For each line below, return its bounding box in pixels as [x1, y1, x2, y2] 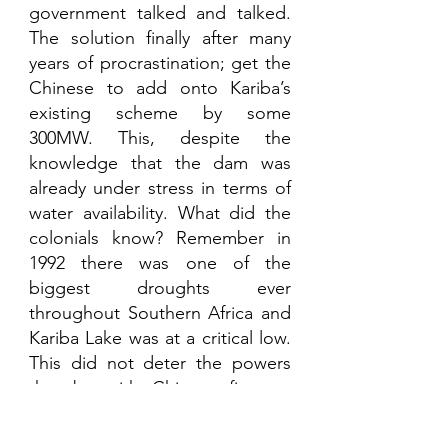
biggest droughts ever [29, 277, 291, 300]
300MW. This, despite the [29, 127, 291, 150]
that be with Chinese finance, [29, 377, 291, 400]
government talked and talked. [29, 2, 291, 25]
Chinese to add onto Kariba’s [29, 77, 291, 100]
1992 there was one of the [29, 252, 291, 275]
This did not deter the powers [29, 352, 291, 375]
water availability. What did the [29, 202, 291, 225]
